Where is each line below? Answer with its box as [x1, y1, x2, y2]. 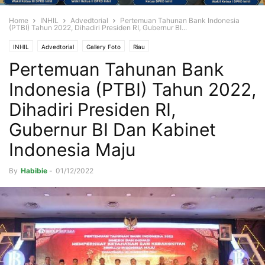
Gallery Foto [86, 43, 121, 51]
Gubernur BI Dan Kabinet [9, 119, 216, 141]
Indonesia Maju [9, 139, 135, 161]
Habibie [21, 166, 47, 176]
